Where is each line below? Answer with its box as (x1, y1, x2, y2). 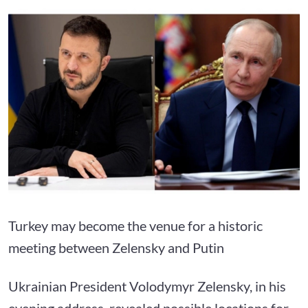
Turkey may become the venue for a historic (8, 217, 263, 234)
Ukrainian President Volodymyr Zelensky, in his (8, 277, 286, 294)
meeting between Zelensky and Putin (8, 239, 224, 256)
